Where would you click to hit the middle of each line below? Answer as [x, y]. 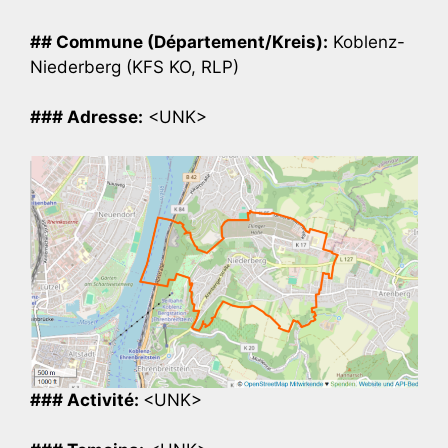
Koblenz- [366, 41]
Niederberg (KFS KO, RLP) [134, 66]
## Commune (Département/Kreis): [179, 41]
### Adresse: [86, 117]
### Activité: [86, 399]
